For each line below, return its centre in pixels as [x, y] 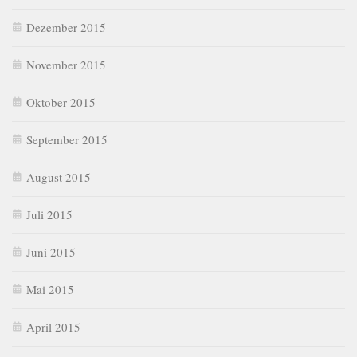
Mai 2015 [50, 289]
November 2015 [66, 64]
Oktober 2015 [61, 102]
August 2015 [59, 177]
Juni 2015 [51, 251]
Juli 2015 [49, 214]
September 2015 [67, 139]
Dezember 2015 [66, 27]
